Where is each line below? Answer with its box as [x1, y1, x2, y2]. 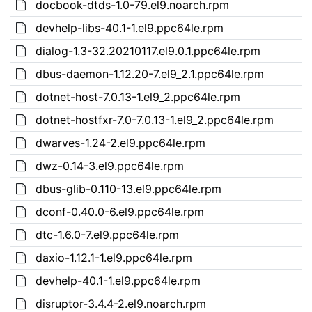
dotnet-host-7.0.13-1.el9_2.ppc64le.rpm [35, 89, 240, 104]
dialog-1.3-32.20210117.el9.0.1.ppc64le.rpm [35, 43, 260, 58]
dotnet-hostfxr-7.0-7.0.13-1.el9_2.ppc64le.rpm [35, 112, 274, 127]
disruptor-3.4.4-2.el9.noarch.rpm [35, 296, 206, 311]
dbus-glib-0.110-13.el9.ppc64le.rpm [35, 181, 221, 196]
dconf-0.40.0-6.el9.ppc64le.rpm [35, 204, 204, 219]
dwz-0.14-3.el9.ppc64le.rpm [35, 158, 184, 173]
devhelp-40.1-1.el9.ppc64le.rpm [35, 273, 201, 288]
